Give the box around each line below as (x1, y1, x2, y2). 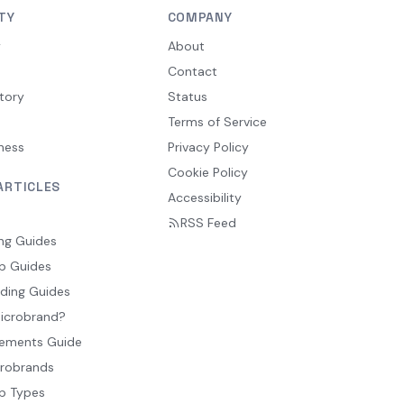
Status (167, 88, 207, 105)
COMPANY (167, 9, 233, 25)
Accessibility (167, 189, 242, 206)
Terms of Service (167, 114, 267, 130)
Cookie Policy (167, 164, 248, 180)
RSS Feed (179, 215, 236, 231)
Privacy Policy (167, 139, 249, 155)
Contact (167, 63, 217, 79)
